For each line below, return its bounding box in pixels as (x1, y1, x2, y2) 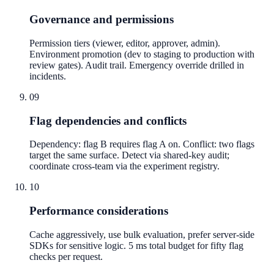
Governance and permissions (29, 13, 174, 26)
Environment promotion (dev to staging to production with (29, 48, 254, 59)
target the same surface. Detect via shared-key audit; (29, 150, 229, 161)
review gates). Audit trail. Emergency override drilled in (29, 59, 244, 70)
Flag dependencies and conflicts (29, 114, 187, 127)
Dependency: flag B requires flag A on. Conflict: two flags (29, 139, 254, 150)
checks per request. (29, 251, 103, 262)
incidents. (29, 70, 66, 81)
